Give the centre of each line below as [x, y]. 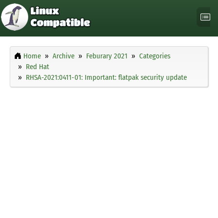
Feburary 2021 [107, 56]
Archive [64, 56]
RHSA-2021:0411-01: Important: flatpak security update [106, 78]
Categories [155, 56]
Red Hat [37, 67]
